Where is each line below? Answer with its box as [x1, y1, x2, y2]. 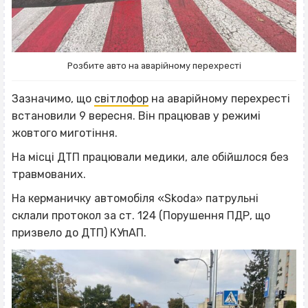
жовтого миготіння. [12, 126, 118, 140]
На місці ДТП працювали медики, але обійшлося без [12, 150, 289, 164]
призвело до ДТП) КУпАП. [12, 225, 146, 239]
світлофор [94, 91, 148, 105]
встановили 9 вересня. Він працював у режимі [12, 109, 261, 122]
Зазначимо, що [12, 91, 94, 105]
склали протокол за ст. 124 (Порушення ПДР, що [12, 208, 270, 222]
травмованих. [12, 167, 86, 181]
